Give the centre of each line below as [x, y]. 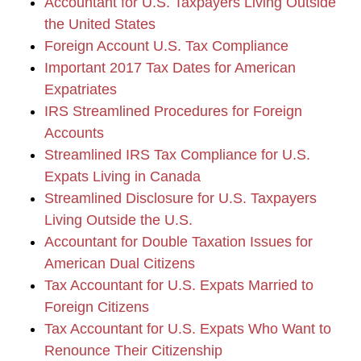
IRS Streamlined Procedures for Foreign [173, 111]
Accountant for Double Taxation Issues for [178, 242]
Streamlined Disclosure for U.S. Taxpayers [180, 198]
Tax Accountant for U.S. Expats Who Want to [188, 329]
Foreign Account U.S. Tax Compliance [166, 46]
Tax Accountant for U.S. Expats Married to [179, 285]
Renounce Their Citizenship [133, 351]
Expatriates [81, 89]
